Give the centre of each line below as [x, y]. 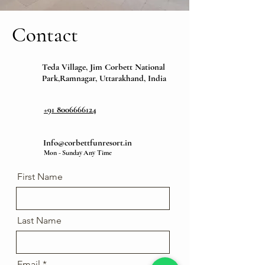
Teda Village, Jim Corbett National [104, 67]
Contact [45, 35]
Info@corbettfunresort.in [88, 143]
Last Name [39, 220]
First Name [40, 177]
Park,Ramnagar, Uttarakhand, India [104, 78]
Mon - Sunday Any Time [78, 153]
